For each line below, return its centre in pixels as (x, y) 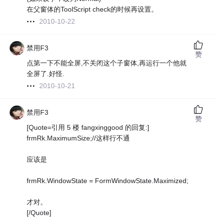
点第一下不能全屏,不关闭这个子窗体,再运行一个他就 (107, 63)
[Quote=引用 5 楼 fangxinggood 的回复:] (88, 128)
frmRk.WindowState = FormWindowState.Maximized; (108, 181)
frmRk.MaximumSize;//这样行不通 (78, 138)
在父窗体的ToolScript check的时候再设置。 (93, 9)
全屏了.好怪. (46, 74)
